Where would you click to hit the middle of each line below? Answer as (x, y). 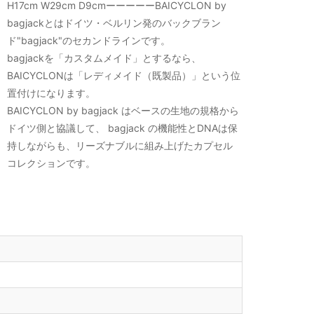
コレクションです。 (52, 163)
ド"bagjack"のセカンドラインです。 (89, 41)
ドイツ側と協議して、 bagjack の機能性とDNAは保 (123, 128)
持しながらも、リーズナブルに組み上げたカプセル (120, 146)
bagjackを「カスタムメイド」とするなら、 (104, 58)
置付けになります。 (52, 93)
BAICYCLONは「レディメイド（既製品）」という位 (124, 76)
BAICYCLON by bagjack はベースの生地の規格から (123, 111)
